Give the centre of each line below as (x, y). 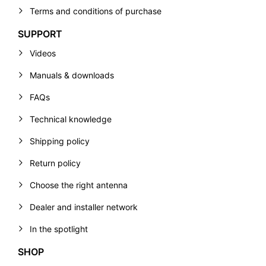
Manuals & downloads (72, 75)
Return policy (55, 163)
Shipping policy (60, 141)
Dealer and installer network (84, 207)
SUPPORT (40, 34)
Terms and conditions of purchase (96, 11)
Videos (43, 53)
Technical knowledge (71, 119)
